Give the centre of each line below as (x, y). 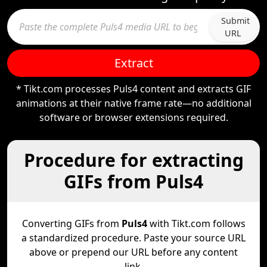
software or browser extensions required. (133, 117)
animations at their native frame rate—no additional (133, 103)
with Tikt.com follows (196, 223)
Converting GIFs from (72, 223)
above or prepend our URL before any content (133, 252)
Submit (235, 21)
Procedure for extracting (133, 160)
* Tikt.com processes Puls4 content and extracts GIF (133, 89)
